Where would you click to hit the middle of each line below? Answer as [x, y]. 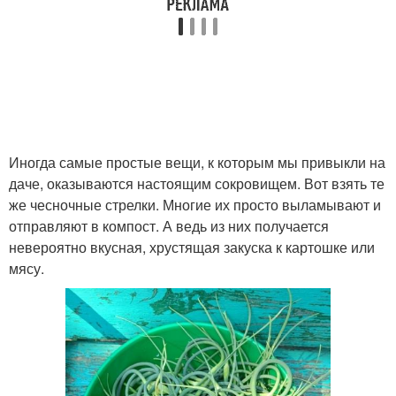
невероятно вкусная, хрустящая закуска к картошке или [192, 247]
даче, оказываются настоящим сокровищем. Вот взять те [197, 183]
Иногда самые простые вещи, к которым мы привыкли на [197, 162]
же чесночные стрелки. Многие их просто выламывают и [195, 205]
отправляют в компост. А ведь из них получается [169, 226]
